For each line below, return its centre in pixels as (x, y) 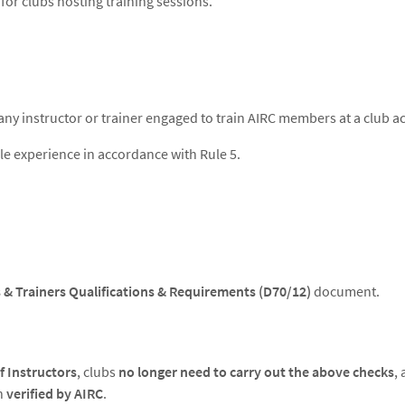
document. (345, 291)
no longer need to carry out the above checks (256, 372)
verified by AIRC (55, 393)
